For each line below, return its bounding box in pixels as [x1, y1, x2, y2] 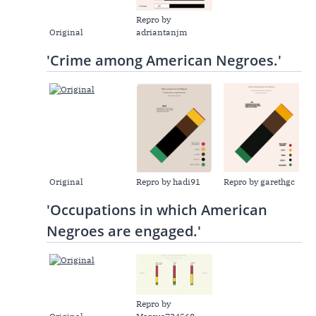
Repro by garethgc [223, 176, 295, 187]
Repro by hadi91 [136, 176, 201, 187]
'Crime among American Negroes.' [47, 50, 281, 70]
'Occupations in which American [47, 200, 267, 219]
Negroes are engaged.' [47, 221, 201, 241]
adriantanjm [136, 26, 188, 37]
